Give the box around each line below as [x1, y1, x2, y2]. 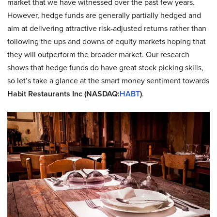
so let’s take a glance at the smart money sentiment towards [7, 75, 209, 86]
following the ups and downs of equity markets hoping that [7, 36, 206, 47]
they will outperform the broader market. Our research [7, 49, 189, 60]
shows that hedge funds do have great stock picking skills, [7, 62, 203, 73]
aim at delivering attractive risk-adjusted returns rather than [7, 23, 206, 34]
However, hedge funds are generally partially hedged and [7, 10, 201, 21]
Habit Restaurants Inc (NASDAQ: [7, 88, 120, 99]
